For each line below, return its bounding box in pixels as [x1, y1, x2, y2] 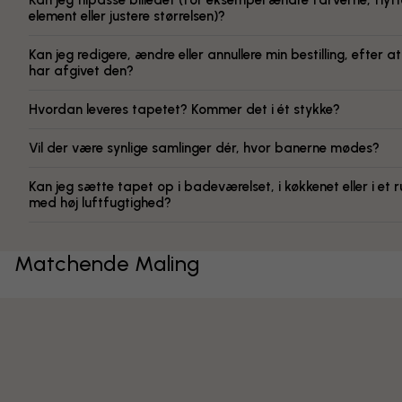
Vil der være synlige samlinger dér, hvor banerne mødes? [29, 140, 380, 156]
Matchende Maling [14, 250, 200, 276]
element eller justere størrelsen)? [29, 8, 225, 24]
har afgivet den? [29, 63, 134, 79]
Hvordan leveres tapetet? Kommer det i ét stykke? [29, 101, 340, 118]
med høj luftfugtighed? [29, 195, 171, 211]
